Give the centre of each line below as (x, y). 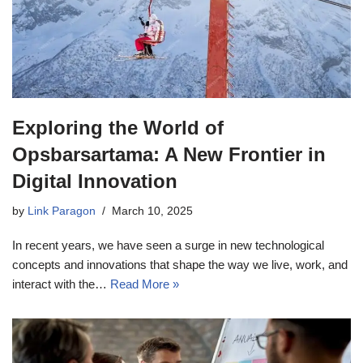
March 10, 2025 (152, 211)
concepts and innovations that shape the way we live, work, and (180, 265)
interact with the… (61, 284)
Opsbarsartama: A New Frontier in (169, 155)
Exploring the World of (118, 128)
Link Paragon (62, 211)
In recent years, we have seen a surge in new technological (168, 246)
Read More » (145, 284)
